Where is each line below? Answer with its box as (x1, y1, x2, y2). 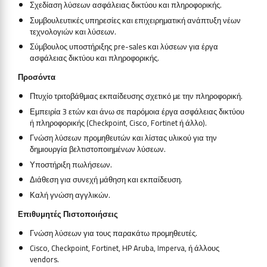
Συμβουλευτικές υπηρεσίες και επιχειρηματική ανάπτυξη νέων (29, 13, 241, 27)
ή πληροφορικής (29, 115, 85, 130)
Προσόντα (18, 70, 55, 85)
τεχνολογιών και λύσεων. (29, 24, 116, 39)
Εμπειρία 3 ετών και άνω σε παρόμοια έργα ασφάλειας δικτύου (29, 104, 244, 119)
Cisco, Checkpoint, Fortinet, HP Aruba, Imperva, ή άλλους (29, 241, 219, 256)
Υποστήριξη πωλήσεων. (29, 157, 112, 172)
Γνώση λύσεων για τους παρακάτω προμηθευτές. (29, 225, 197, 240)
